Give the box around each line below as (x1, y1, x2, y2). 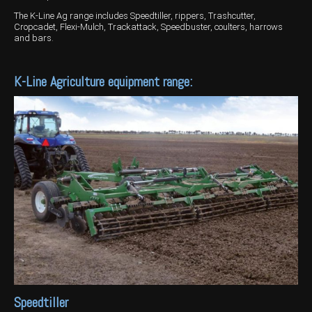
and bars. (14, 32, 54, 43)
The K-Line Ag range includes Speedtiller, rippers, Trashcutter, (14, 10, 256, 21)
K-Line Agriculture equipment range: (14, 72, 192, 91)
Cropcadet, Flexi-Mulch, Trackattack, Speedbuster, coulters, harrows (14, 21, 283, 32)
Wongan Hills (10, 16, 70, 29)
